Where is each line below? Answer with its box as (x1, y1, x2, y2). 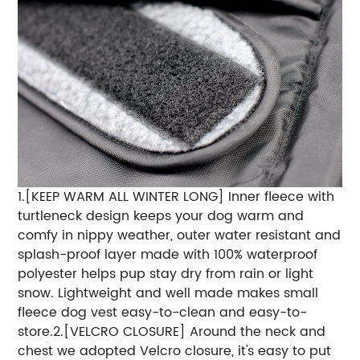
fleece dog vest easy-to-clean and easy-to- (18, 301, 308, 323)
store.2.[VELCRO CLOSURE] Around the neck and (18, 321, 326, 342)
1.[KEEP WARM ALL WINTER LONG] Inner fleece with (18, 186, 335, 207)
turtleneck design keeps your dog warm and (18, 205, 305, 227)
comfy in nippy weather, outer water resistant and (18, 224, 342, 246)
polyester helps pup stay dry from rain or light (18, 263, 314, 284)
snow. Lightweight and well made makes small (18, 282, 319, 304)
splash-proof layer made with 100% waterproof (18, 243, 318, 265)
